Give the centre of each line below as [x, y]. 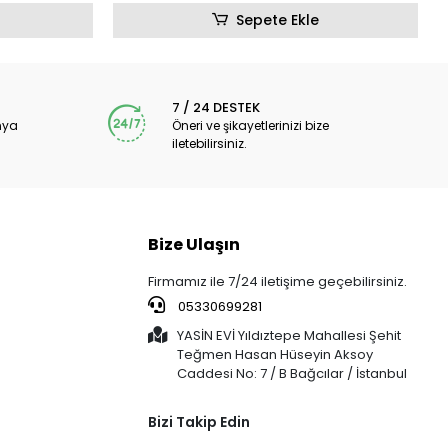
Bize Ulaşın [194, 245]
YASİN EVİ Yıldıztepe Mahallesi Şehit [289, 336]
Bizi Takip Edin [199, 422]
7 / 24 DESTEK [216, 108]
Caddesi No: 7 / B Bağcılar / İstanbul [292, 374]
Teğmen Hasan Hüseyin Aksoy [275, 355]
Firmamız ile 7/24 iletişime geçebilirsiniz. [278, 282]
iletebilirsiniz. [210, 144]
